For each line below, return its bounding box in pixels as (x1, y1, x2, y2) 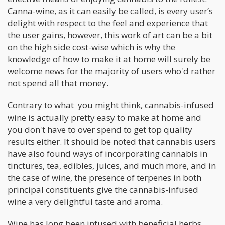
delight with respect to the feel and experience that (8, 17, 208, 29)
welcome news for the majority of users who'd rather (8, 65, 215, 77)
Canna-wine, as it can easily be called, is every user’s (8, 5, 213, 17)
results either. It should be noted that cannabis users (8, 135, 216, 147)
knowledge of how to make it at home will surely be (8, 53, 210, 65)
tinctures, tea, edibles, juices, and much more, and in (8, 159, 216, 171)
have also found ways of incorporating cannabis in (8, 147, 207, 159)
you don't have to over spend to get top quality (8, 123, 192, 135)
